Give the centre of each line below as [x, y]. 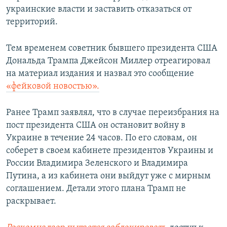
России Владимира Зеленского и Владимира [97, 164]
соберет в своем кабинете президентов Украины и [110, 151]
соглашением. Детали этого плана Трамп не [96, 189]
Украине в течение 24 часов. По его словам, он [102, 138]
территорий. [32, 22]
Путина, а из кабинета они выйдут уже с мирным [108, 176]
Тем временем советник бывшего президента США [112, 49]
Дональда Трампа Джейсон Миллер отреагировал [108, 61]
